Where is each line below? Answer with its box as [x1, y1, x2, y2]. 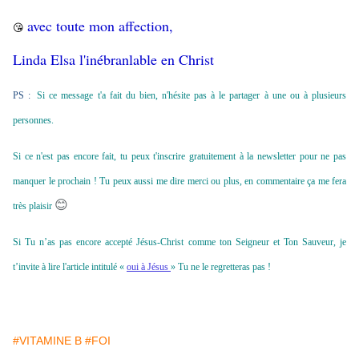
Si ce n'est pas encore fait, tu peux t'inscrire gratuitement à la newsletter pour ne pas [13, 151, 346, 163]
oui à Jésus [127, 261, 171, 273]
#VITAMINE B [13, 334, 82, 348]
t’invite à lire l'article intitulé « [13, 261, 127, 273]
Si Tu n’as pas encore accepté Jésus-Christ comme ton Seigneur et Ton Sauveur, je [13, 236, 346, 248]
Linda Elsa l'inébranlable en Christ [13, 50, 214, 70]
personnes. [13, 115, 54, 127]
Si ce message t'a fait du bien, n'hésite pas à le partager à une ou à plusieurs [37, 90, 347, 102]
